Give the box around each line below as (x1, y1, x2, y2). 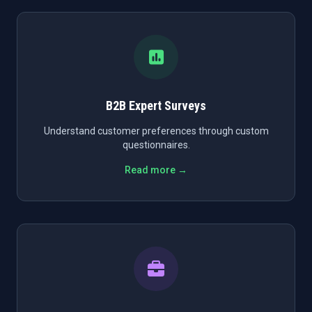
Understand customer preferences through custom (43, 125, 269, 136)
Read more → (125, 164, 187, 175)
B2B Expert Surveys (106, 98, 206, 113)
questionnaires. (122, 139, 190, 150)
